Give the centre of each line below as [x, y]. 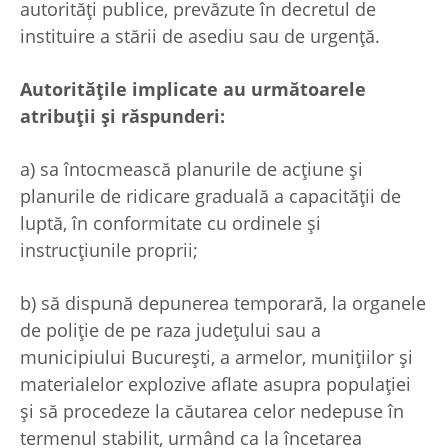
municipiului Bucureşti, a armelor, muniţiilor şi [216, 357]
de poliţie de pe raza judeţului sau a [170, 330]
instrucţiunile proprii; [109, 250]
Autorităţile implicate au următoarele [193, 89]
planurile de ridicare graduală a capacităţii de [210, 196]
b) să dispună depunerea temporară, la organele [223, 303]
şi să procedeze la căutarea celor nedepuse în [212, 411]
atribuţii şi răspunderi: [122, 116]
